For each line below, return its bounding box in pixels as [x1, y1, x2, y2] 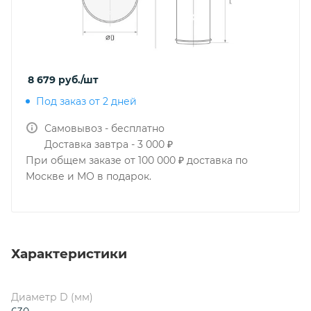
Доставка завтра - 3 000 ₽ [44, 138, 173, 151]
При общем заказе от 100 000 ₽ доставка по [26, 154, 248, 167]
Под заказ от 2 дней [36, 95, 137, 108]
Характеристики [11, 245, 127, 262]
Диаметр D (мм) [11, 290, 93, 303]
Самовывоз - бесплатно [44, 122, 165, 135]
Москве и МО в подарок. [26, 170, 151, 183]
